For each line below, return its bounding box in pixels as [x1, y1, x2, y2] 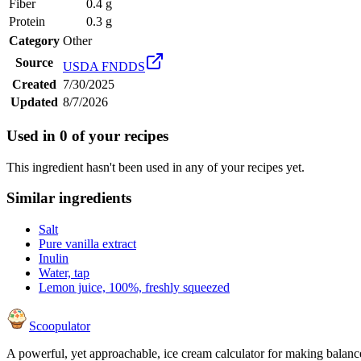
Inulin [39, 251, 68, 265]
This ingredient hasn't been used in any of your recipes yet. [6, 160, 305, 174]
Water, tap [39, 266, 89, 280]
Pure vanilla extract [39, 237, 136, 251]
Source [15, 56, 53, 70]
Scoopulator [29, 319, 90, 333]
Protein [9, 15, 45, 29]
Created [12, 77, 56, 92]
